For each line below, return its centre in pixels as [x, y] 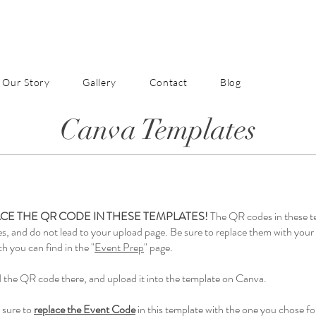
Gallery [100, 82]
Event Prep [119, 247]
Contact [168, 82]
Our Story [26, 82]
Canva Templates [158, 130]
